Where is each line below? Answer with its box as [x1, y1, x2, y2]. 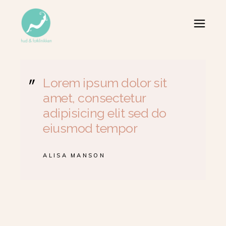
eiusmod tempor [43, 121, 138, 136]
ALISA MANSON [43, 152, 105, 159]
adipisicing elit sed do [43, 105, 166, 121]
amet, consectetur [43, 90, 146, 105]
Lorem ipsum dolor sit [43, 75, 167, 90]
